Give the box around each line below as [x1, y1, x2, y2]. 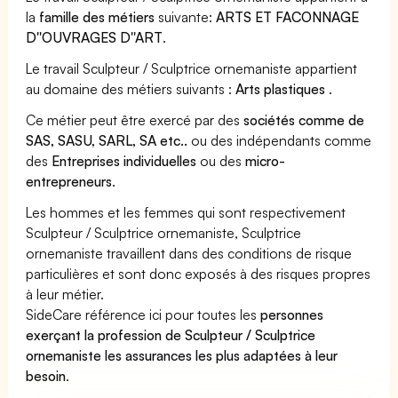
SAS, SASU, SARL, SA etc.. [26, 131, 188, 149]
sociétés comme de [243, 110, 365, 129]
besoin [26, 366, 66, 385]
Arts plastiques [235, 79, 330, 98]
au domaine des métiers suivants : [26, 79, 236, 98]
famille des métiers [39, 7, 155, 26]
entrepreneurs [26, 171, 112, 190]
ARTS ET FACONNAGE [216, 7, 360, 26]
